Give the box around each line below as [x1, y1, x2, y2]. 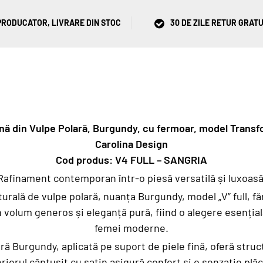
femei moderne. [95, 221, 168, 234]
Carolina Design [95, 137, 168, 150]
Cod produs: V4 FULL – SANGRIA [56, 153, 207, 166]
